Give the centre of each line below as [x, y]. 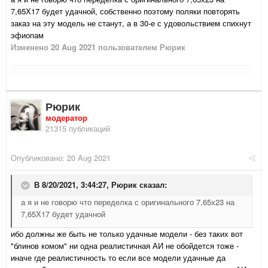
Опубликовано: [39, 158]
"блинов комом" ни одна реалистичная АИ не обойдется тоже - [125, 246]
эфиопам [27, 35]
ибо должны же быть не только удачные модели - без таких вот [127, 234]
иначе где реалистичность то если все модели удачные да [118, 258]
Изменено [31, 47]
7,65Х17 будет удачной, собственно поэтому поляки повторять [125, 11]
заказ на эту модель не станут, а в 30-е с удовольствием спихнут [131, 23]
